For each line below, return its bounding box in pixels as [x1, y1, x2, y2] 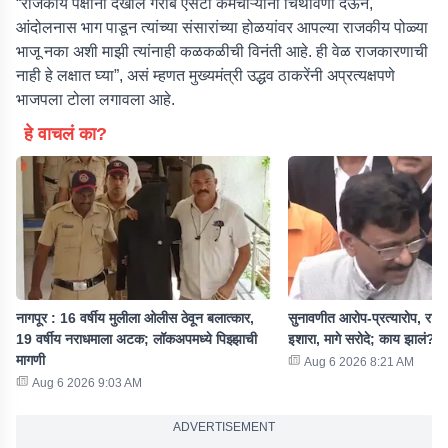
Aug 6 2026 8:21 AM [304, 355, 414, 369]
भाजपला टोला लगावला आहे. [16, 91, 175, 108]
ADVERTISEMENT [173, 420, 275, 434]
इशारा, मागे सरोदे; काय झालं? [288, 331, 435, 347]
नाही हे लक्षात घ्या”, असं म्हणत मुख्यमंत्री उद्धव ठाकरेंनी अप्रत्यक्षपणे [16, 67, 395, 84]
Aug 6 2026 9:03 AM [32, 376, 142, 390]
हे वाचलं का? [24, 124, 107, 144]
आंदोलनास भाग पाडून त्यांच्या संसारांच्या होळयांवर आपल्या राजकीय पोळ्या [16, 19, 428, 36]
